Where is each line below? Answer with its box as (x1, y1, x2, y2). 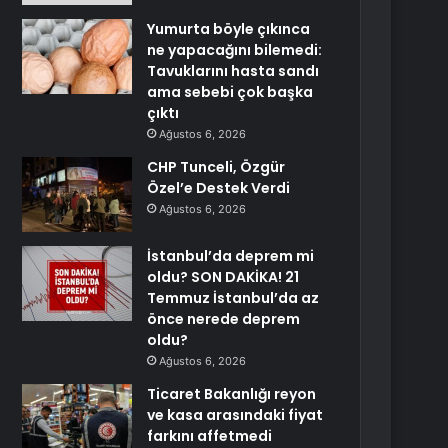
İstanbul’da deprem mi (147, 246, 315, 266)
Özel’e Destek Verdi (147, 178, 291, 198)
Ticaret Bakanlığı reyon (147, 384, 317, 404)
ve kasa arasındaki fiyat (147, 405, 324, 425)
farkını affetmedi (147, 426, 273, 446)
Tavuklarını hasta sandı (147, 61, 320, 81)
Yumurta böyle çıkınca (147, 19, 311, 39)
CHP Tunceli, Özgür (147, 157, 286, 177)
